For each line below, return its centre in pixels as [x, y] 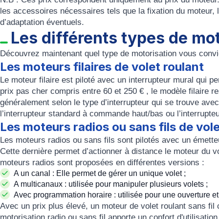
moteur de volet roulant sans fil [157, 206]
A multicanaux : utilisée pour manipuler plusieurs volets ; [111, 184]
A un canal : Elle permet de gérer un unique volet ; [100, 173]
